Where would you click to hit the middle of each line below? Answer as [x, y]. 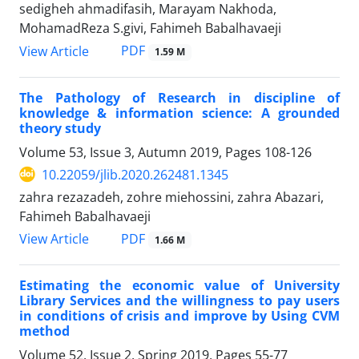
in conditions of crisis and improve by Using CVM [179, 315]
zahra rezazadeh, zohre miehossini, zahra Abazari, [171, 197]
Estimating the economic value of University [179, 285]
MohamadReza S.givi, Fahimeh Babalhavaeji [150, 28]
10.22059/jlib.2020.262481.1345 [135, 174]
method [44, 331]
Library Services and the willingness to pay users [179, 300]
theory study [60, 128]
